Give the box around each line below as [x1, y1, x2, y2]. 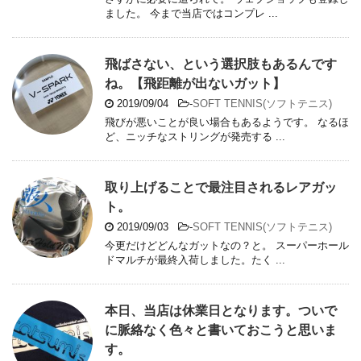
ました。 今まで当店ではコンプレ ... [105, 7, 278, 20]
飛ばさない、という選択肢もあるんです [105, 57, 337, 72]
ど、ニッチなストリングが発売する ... [105, 131, 285, 143]
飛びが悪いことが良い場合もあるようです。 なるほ [105, 116, 349, 129]
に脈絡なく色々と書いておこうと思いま [105, 323, 337, 338]
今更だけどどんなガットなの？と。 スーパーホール [105, 239, 349, 252]
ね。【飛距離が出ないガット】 [105, 77, 285, 91]
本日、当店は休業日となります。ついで [105, 304, 337, 318]
